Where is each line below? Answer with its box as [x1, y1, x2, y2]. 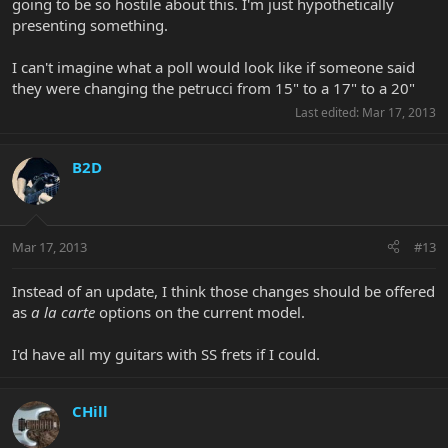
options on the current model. [95, 301, 305, 322]
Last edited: [295, 104, 362, 122]
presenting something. [12, 15, 168, 36]
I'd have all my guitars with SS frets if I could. [12, 343, 320, 364]
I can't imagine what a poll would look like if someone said [12, 57, 415, 78]
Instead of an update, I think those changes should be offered [12, 280, 435, 301]
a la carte [31, 301, 95, 322]
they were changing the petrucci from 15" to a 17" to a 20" [12, 78, 415, 99]
